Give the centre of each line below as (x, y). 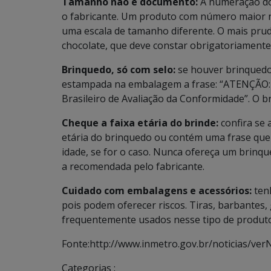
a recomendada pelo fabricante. (133, 166)
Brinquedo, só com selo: (119, 70)
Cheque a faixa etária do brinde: (141, 123)
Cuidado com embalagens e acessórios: (157, 191)
